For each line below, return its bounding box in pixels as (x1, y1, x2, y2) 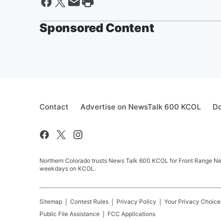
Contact (39, 102, 69, 111)
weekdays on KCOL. (39, 165, 96, 172)
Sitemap (39, 198, 62, 205)
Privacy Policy (116, 198, 156, 205)
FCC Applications (108, 210, 155, 218)
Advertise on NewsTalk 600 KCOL (80, 102, 201, 111)
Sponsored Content (39, 21, 154, 35)
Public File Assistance (39, 210, 100, 218)
